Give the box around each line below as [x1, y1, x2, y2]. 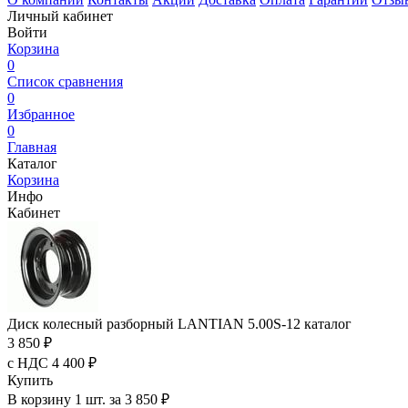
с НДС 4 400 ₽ [7, 355, 97, 371]
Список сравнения [7, 74, 123, 89]
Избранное [7, 107, 75, 122]
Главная [7, 139, 56, 155]
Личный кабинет [7, 8, 113, 24]
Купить [7, 372, 53, 388]
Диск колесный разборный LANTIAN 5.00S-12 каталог [7, 316, 352, 331]
